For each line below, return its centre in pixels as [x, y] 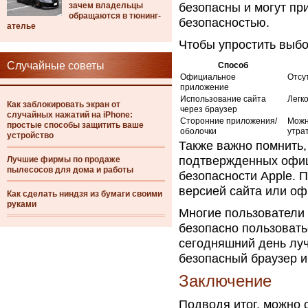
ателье [21, 26]
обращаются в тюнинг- [115, 16]
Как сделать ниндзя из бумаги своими [85, 194]
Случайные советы [56, 66]
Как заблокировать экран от [64, 104]
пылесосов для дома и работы [70, 170]
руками [22, 204]
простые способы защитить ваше [75, 125]
